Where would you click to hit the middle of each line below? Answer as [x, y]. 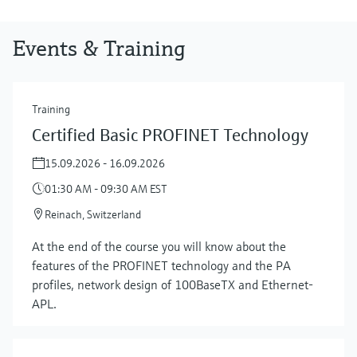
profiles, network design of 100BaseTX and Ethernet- [173, 284]
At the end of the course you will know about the [159, 246]
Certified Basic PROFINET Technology [170, 135]
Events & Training [99, 48]
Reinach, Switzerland [93, 214]
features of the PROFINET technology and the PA [161, 265]
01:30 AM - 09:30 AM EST [106, 188]
